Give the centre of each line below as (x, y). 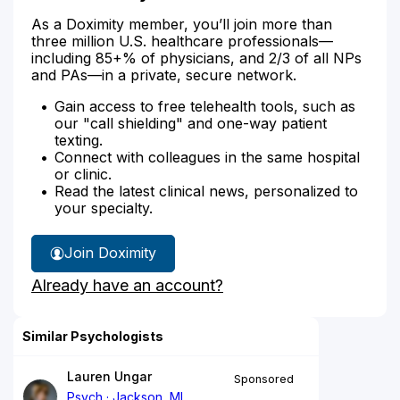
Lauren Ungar (109, 376)
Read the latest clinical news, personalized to (206, 191)
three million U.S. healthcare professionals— (182, 41)
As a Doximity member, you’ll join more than (182, 24)
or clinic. (83, 174)
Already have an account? (127, 285)
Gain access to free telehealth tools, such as (205, 106)
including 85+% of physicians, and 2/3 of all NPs (196, 58)
